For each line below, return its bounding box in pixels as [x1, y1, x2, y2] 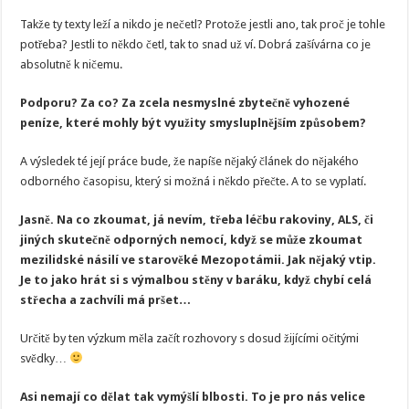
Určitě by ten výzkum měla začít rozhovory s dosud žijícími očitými [20, 331, 360, 345]
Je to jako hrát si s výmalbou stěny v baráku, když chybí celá [20, 273, 372, 287]
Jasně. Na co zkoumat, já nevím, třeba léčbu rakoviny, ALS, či [20, 213, 374, 226]
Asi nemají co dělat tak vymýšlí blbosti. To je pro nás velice [20, 390, 366, 404]
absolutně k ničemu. [20, 58, 123, 71]
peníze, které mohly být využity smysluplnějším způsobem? [20, 116, 367, 130]
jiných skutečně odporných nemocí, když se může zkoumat [20, 233, 363, 246]
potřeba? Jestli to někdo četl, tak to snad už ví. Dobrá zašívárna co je [20, 37, 372, 51]
